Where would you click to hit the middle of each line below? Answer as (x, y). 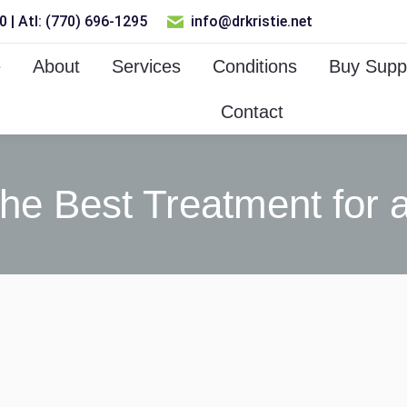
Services (146, 66)
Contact (252, 112)
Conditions (254, 66)
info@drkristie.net (252, 21)
